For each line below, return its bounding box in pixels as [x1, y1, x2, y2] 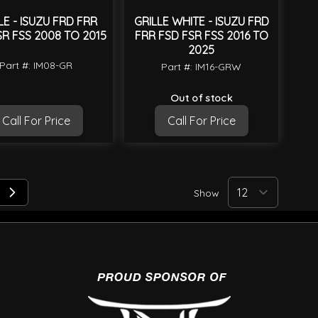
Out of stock [170, 92, 233, 105]
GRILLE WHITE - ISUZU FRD [133, 14, 269, 29]
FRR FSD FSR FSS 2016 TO [134, 28, 268, 43]
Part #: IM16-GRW [161, 60, 241, 74]
